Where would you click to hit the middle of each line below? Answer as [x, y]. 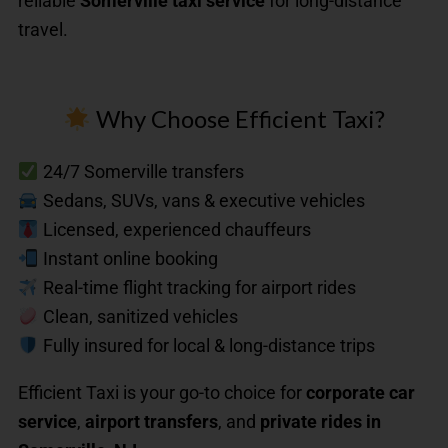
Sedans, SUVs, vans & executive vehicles [201, 201]
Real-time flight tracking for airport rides [197, 288]
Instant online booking [128, 259]
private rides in [320, 422]
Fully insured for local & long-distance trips [206, 346]
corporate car [360, 393]
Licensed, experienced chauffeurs [174, 230]
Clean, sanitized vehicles [138, 317]
